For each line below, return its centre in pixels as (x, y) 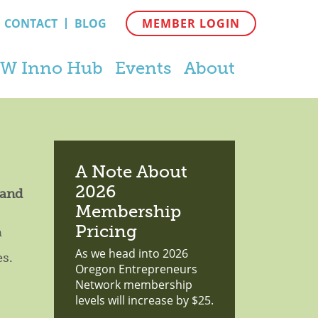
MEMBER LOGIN (191, 23)
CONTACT (31, 23)
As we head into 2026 (132, 253)
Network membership (134, 285)
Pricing (106, 231)
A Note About (131, 171)
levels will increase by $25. (144, 300)
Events (143, 68)
